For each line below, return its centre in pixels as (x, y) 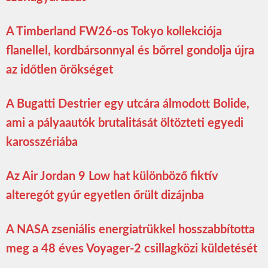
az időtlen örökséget (60, 70)
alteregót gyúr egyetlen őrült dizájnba (105, 195)
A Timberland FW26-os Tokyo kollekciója (114, 31)
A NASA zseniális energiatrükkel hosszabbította (130, 229)
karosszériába (42, 142)
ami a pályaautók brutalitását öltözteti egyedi (125, 123)
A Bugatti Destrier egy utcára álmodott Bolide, (128, 104)
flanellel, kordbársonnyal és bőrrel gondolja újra (130, 51)
